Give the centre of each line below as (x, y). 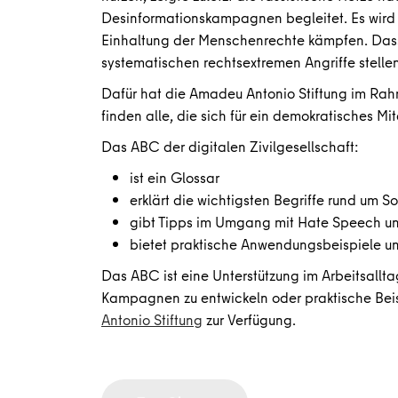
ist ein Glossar (175, 177)
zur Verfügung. (249, 319)
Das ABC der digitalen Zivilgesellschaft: (230, 146)
